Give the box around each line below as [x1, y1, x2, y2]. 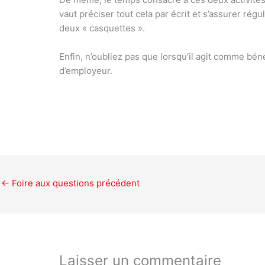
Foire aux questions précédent [9, 177, 140, 189]
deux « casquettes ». [59, 22, 146, 34]
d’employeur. [59, 64, 113, 76]
